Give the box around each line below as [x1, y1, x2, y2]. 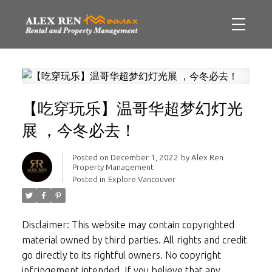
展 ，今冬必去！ [21, 120, 136, 143]
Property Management [72, 163, 154, 172]
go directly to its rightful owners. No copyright [21, 250, 221, 261]
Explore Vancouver [107, 175, 175, 185]
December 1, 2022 [110, 153, 178, 163]
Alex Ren [191, 153, 223, 163]
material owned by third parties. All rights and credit [21, 234, 247, 246]
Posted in [72, 175, 106, 185]
